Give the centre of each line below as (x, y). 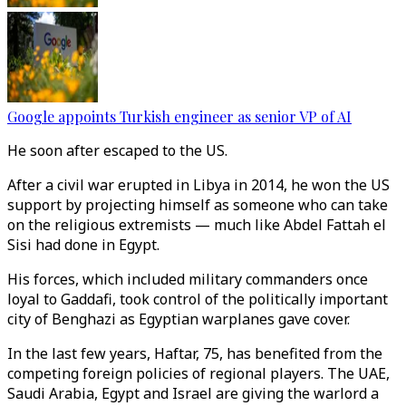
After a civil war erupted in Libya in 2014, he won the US (198, 185)
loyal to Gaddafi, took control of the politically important (198, 299)
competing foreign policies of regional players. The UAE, (198, 373)
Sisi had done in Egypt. (85, 245)
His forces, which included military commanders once (188, 279)
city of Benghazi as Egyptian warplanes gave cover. (180, 319)
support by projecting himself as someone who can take (198, 205)
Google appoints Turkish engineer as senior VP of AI (179, 116)
